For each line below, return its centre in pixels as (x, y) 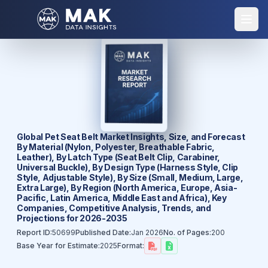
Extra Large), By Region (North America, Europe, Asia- (127, 188)
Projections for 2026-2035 (72, 218)
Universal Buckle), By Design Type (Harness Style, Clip (128, 167)
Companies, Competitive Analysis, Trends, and (114, 208)
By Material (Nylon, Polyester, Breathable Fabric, (116, 147)
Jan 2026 (147, 232)
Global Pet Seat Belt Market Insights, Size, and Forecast (131, 137)
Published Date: (103, 232)
